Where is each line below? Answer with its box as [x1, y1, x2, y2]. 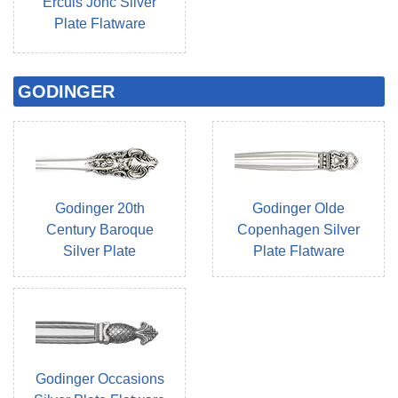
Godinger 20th [54, 201, 145, 217]
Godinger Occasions [35, 371, 164, 387]
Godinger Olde [252, 201, 345, 217]
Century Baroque [45, 222, 154, 238]
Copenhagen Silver [237, 222, 360, 238]
